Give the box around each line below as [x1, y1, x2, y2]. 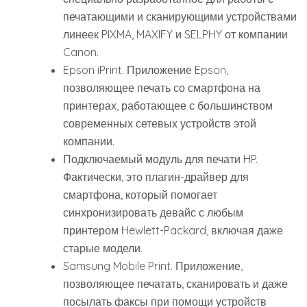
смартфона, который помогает [63, 188, 217, 201]
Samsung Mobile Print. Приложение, [63, 259, 243, 273]
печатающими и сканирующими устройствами [63, 10, 297, 23]
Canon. [63, 45, 99, 59]
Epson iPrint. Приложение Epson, [63, 63, 228, 77]
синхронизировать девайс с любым [63, 206, 243, 219]
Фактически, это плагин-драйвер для [63, 170, 249, 184]
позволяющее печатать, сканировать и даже [63, 277, 288, 291]
